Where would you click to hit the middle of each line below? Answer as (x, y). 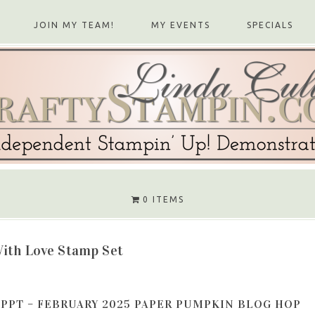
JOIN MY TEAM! (74, 25)
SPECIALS (270, 25)
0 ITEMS (163, 199)
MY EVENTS (181, 25)
